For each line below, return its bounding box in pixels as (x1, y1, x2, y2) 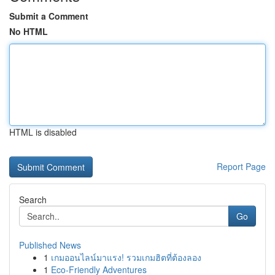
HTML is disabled (9, 126, 77, 138)
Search (19, 193, 47, 206)
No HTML (9, 25, 48, 37)
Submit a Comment (9, 10, 88, 22)
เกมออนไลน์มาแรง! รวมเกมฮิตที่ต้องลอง (51, 251, 201, 263)
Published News (19, 239, 81, 251)
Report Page (217, 160, 266, 172)
